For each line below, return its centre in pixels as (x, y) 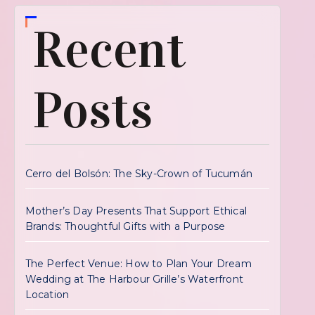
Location (47, 295)
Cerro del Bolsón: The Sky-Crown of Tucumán (139, 174)
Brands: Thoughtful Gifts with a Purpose (125, 226)
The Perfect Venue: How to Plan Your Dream (138, 264)
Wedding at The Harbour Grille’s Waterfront (134, 279)
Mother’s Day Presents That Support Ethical (136, 211)
